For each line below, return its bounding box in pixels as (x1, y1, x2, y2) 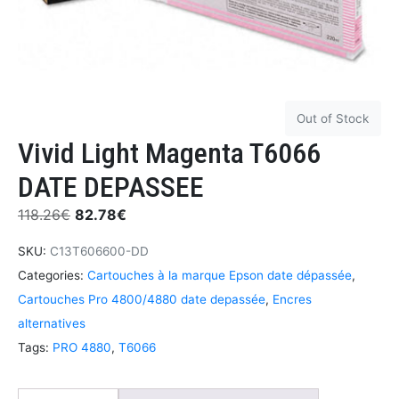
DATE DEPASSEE (18, 169, 204, 204)
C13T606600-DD (50, 243, 149, 258)
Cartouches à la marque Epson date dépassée (87, 267, 352, 282)
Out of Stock (297, 110, 370, 126)
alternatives (18, 315, 85, 330)
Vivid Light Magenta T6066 (18, 135, 321, 170)
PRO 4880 (53, 339, 111, 354)
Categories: (18, 267, 84, 282)
